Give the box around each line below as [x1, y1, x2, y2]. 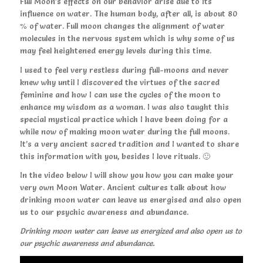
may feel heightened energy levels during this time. [19, 46, 211, 56]
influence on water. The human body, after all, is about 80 [19, 9, 237, 19]
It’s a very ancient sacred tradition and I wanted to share [19, 139, 239, 149]
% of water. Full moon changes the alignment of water [19, 21, 225, 31]
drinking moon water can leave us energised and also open [19, 194, 241, 204]
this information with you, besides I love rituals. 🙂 [19, 151, 210, 161]
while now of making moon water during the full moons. [19, 126, 230, 136]
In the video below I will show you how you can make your [19, 170, 234, 180]
